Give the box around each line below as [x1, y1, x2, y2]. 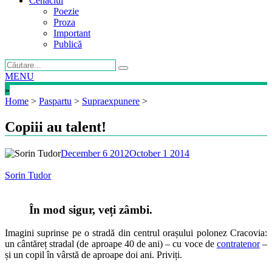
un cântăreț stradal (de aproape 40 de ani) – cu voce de [5, 239, 217, 250]
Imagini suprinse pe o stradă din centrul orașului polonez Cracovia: [5, 228, 267, 239]
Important [53, 28, 90, 38]
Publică [53, 39, 82, 49]
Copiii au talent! [5, 118, 106, 135]
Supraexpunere [82, 96, 140, 106]
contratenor [216, 239, 260, 250]
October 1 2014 [129, 148, 189, 158]
